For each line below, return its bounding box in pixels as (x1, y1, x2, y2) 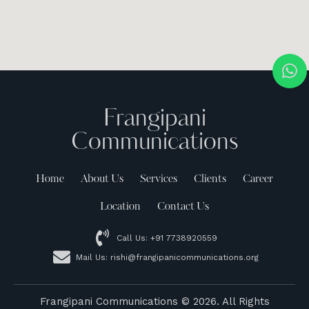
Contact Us (157, 201, 209, 212)
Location (100, 201, 141, 212)
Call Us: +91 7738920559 (117, 232, 218, 243)
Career (243, 174, 273, 185)
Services (140, 174, 177, 185)
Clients (194, 174, 226, 185)
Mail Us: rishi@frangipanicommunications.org (75, 252, 259, 262)
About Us (81, 174, 123, 185)
